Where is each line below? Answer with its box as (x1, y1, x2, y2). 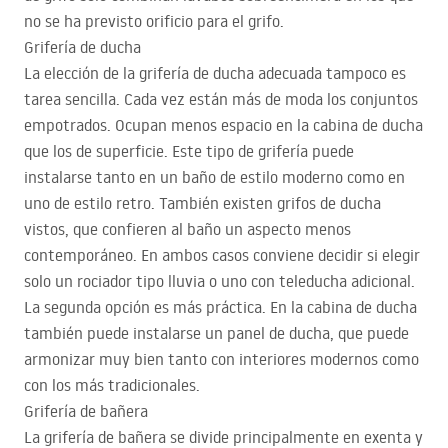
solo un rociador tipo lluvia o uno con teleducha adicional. (24, 271, 415, 292)
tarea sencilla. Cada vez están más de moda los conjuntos (24, 89, 418, 110)
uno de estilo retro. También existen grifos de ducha (24, 193, 381, 214)
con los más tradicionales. (24, 375, 200, 396)
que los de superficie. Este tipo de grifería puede (24, 141, 354, 162)
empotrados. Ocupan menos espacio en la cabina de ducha (24, 115, 423, 136)
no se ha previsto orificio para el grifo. (24, 11, 284, 32)
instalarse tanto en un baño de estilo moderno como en (24, 167, 405, 188)
